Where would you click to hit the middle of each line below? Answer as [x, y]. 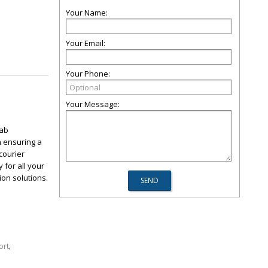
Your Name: [87, 13]
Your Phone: [88, 74]
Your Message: [93, 104]
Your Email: [86, 43]
